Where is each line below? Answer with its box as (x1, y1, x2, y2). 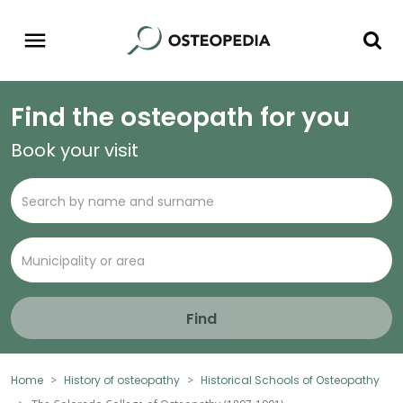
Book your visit (11, 138, 139, 164)
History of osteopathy (64, 372, 180, 389)
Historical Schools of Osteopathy (201, 372, 380, 389)
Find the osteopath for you (11, 100, 350, 136)
